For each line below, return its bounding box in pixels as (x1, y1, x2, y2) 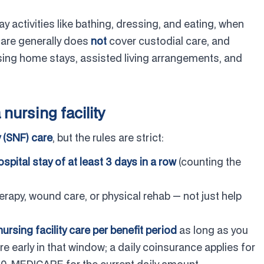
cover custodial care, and (107, 34, 230, 48)
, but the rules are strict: (52, 131, 164, 144)
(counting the (176, 155, 241, 169)
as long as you (177, 223, 248, 237)
